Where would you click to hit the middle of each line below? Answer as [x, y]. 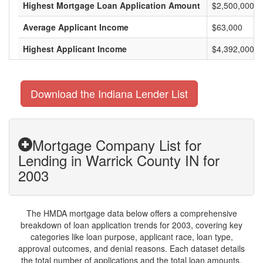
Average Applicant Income [76, 27]
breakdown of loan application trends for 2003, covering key [131, 225]
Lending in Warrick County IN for [119, 160]
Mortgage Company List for [117, 145]
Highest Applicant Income [75, 49]
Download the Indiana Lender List [109, 93]
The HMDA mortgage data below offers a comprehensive [131, 213]
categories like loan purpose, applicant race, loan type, [131, 237]
